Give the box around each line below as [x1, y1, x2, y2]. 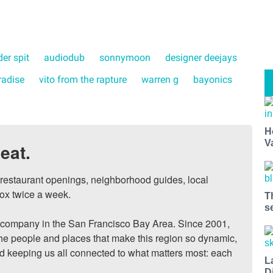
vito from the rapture [39, 74, 127, 86]
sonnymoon [99, 52, 151, 64]
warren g [141, 74, 179, 86]
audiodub [44, 52, 85, 64]
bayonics [193, 74, 232, 86]
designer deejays [165, 52, 237, 64]
